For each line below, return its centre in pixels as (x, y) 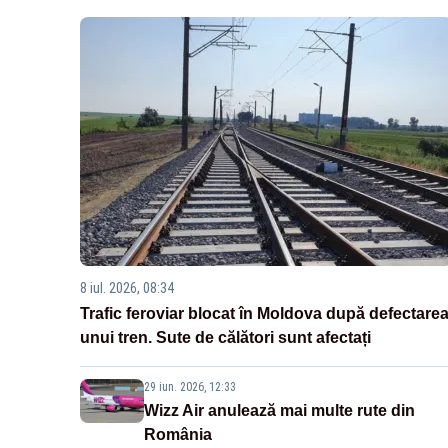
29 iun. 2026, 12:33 (190, 387)
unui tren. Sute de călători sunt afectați (225, 338)
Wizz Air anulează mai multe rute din (279, 411)
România (178, 435)
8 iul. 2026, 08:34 (127, 288)
